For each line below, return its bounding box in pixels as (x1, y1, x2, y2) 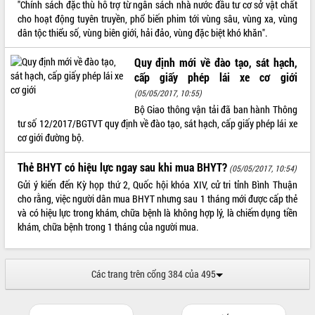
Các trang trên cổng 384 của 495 (91, 266, 217, 281)
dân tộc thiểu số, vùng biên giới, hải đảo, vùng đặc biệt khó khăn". (18, 25, 268, 39)
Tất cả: (6, 4, 33, 18)
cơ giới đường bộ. (18, 130, 84, 144)
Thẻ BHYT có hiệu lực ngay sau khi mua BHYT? (18, 159, 228, 174)
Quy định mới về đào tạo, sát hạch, (134, 54, 297, 70)
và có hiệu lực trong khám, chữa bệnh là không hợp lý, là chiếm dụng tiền (18, 205, 297, 219)
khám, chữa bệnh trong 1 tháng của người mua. (18, 219, 199, 233)
